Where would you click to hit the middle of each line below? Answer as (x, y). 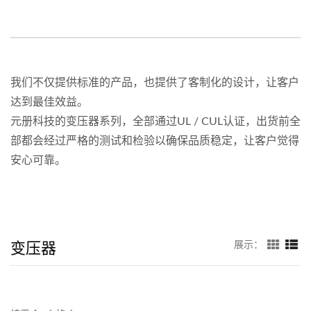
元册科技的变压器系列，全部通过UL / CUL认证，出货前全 (155, 122)
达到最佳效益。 (49, 102)
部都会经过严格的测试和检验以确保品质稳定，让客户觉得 (155, 141)
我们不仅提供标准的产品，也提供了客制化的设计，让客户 (155, 83)
